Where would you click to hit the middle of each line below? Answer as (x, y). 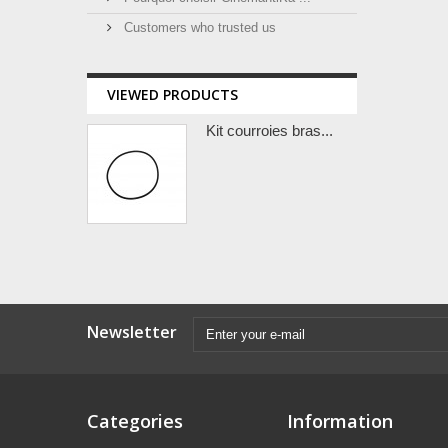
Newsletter (132, 332)
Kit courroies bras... (269, 130)
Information (340, 421)
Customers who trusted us (198, 27)
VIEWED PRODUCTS (172, 94)
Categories (135, 421)
